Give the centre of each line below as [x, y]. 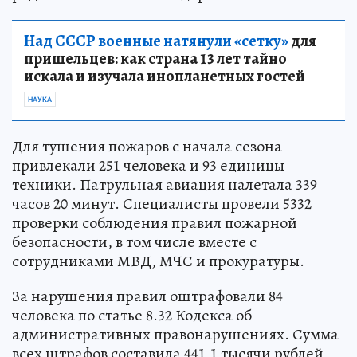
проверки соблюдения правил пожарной [155, 222]
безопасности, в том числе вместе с [134, 241]
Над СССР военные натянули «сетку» [156, 41]
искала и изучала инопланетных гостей [165, 76]
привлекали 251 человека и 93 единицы [148, 165]
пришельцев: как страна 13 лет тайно [155, 58]
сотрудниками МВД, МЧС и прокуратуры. [158, 261]
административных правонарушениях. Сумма [175, 334]
